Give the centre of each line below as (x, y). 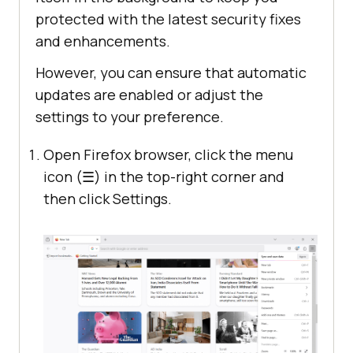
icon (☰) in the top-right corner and (164, 177)
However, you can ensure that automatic (171, 73)
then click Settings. (108, 199)
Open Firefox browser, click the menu (168, 155)
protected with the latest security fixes (168, 19)
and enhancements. (103, 41)
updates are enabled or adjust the (149, 95)
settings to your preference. (130, 117)
